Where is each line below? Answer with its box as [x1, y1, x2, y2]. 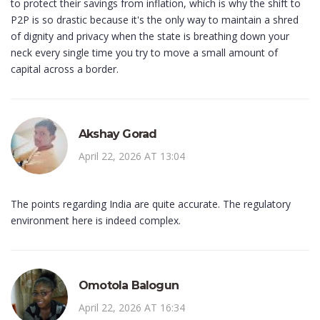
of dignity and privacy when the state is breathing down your [11, 29, 289, 44]
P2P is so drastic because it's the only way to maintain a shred [11, 13, 299, 27]
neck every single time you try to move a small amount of [11, 46, 278, 60]
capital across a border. [11, 62, 119, 76]
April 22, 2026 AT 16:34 [79, 301, 185, 315]
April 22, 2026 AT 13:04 [79, 149, 185, 164]
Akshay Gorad [79, 127, 157, 141]
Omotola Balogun [79, 279, 179, 293]
